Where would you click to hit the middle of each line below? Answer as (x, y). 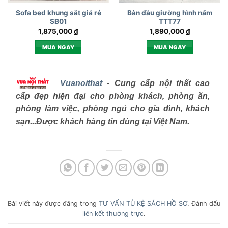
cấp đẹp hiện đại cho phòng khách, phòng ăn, (113, 96)
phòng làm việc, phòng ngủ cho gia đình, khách (113, 109)
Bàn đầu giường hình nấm (170, 13)
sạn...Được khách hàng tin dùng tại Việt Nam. (103, 122)
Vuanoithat (81, 83)
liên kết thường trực (113, 214)
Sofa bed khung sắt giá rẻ (58, 13)
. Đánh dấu (204, 204)
